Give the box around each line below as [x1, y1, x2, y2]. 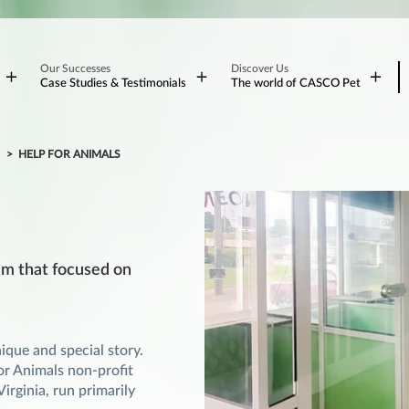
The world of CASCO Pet [230, 78, 361, 89]
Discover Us [230, 63, 288, 74]
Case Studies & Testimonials [40, 78, 187, 89]
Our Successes [40, 63, 111, 74]
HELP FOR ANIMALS [18, 149, 121, 160]
